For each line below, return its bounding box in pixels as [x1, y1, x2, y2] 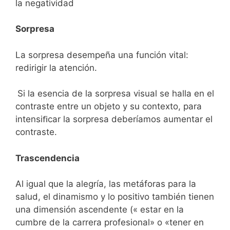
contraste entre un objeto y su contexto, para [15, 101, 202, 111]
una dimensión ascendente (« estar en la [15, 204, 184, 215]
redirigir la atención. [15, 62, 97, 73]
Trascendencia [15, 152, 80, 163]
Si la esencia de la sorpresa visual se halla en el [17, 88, 214, 99]
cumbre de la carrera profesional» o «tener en [15, 217, 204, 227]
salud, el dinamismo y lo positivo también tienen [15, 191, 214, 202]
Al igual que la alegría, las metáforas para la [15, 179, 196, 189]
